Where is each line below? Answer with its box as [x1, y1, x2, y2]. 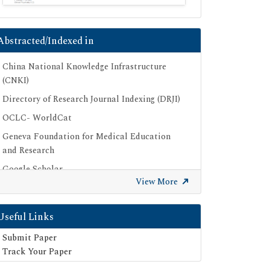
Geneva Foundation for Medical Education [2, 130, 171, 143]
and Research [2, 144, 54, 157]
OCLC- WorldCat [2, 111, 72, 125]
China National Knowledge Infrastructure [2, 60, 166, 74]
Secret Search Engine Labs [2, 200, 106, 213]
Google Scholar [2, 163, 63, 176]
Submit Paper [2, 231, 57, 245]
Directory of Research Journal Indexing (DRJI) [2, 93, 180, 106]
